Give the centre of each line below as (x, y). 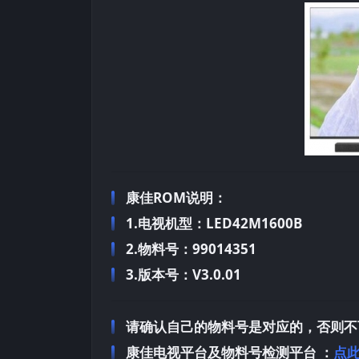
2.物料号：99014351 (191, 248)
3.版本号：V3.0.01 (184, 274)
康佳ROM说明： (176, 197)
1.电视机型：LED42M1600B (214, 223)
